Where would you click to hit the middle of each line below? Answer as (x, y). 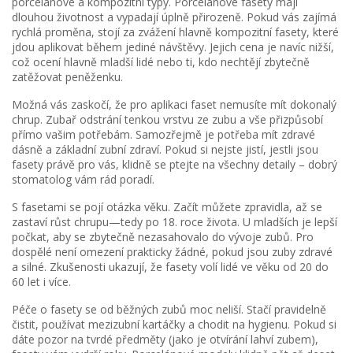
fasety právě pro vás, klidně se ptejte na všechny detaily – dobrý (175, 164)
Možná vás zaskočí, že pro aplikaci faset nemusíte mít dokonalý (174, 104)
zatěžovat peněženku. (67, 77)
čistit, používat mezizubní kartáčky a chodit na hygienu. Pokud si (174, 324)
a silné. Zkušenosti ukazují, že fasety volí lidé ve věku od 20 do (170, 267)
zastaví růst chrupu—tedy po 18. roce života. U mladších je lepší (175, 222)
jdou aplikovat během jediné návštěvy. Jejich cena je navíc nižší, (173, 47)
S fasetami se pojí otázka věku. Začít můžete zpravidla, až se (167, 207)
